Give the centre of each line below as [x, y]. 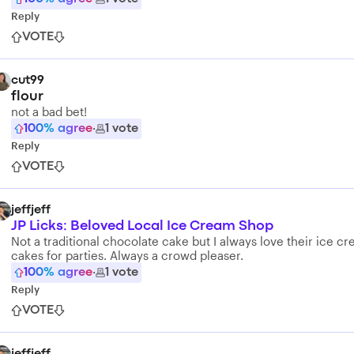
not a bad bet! [49, 111]
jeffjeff [31, 210]
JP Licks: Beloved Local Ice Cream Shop [142, 226]
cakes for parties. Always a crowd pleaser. [127, 255]
